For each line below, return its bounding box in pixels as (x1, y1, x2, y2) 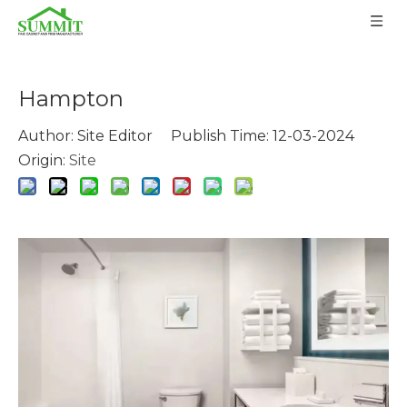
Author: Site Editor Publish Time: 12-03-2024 (18, 127, 372, 144)
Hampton (18, 85, 124, 112)
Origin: (18, 152, 69, 169)
